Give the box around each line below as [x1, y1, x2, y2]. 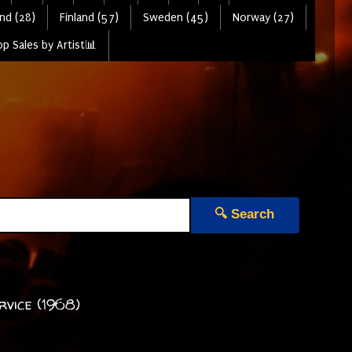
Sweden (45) [142, 10, 208, 24]
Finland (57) [59, 10, 119, 24]
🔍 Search [214, 206, 274, 222]
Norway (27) [232, 10, 294, 24]
